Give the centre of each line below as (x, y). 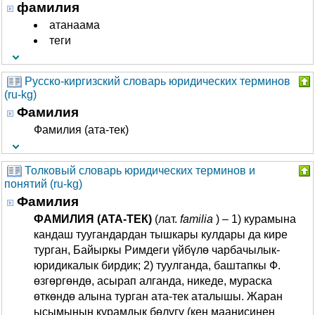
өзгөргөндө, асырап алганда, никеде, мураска (153, 281)
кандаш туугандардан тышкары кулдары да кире (161, 234)
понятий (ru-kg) (43, 184)
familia (197, 219)
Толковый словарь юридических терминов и (140, 171)
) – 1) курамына (255, 219)
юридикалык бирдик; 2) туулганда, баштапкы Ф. (157, 265)
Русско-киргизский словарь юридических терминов (157, 81)
